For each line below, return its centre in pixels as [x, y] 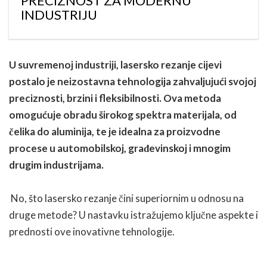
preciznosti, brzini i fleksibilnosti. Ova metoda [115, 98]
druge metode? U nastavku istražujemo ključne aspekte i [133, 215]
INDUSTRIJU [59, 14]
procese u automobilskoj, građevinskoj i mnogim [120, 148]
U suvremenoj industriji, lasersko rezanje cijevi [115, 64]
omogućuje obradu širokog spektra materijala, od [123, 114]
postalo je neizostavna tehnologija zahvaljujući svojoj [133, 81]
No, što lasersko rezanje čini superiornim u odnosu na [126, 198]
